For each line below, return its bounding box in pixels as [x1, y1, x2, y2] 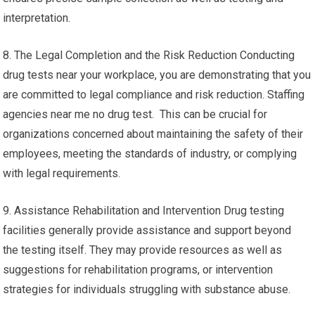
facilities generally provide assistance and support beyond [3, 224, 292, 237]
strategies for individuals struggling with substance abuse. [3, 283, 291, 296]
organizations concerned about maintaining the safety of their [3, 127, 304, 141]
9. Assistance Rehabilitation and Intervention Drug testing [3, 204, 285, 217]
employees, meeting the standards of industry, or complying [3, 147, 297, 160]
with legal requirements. [3, 167, 121, 180]
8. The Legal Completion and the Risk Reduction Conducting [3, 49, 295, 62]
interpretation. [3, 11, 71, 25]
